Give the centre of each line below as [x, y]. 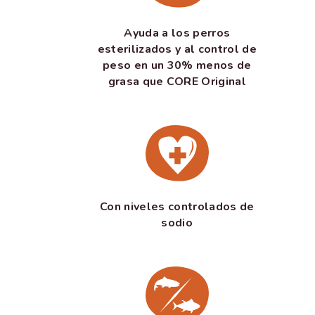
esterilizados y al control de [177, 50]
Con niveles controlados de [177, 206]
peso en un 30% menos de [177, 66]
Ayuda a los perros [177, 33]
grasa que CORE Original [177, 82]
